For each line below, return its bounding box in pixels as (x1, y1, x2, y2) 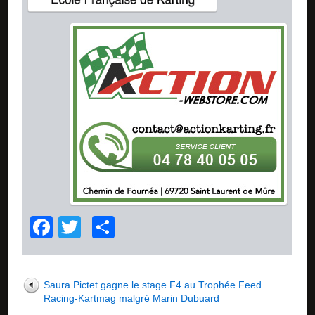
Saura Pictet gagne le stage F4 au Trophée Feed (44, 278, 262, 290)
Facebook (53, 214, 153, 240)
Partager (115, 214, 202, 240)
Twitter (81, 214, 148, 240)
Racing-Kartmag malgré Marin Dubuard (44, 292, 220, 304)
